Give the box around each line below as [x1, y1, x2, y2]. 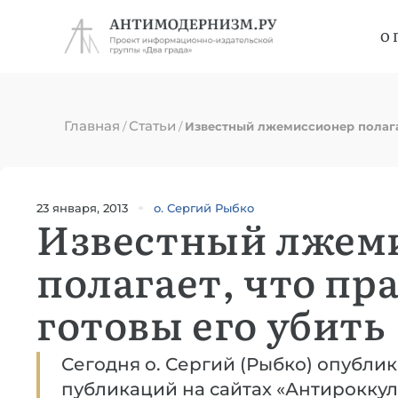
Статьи [129, 117, 176, 134]
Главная [64, 117, 120, 134]
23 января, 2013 [36, 200, 128, 215]
